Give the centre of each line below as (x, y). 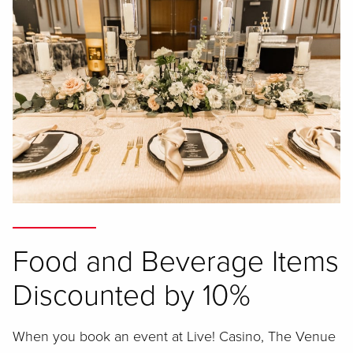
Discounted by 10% (132, 296)
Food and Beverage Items (176, 262)
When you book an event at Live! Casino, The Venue (174, 336)
